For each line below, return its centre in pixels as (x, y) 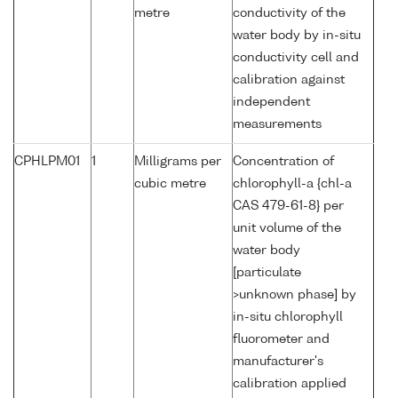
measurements (277, 125)
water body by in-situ (297, 36)
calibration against (289, 80)
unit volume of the (287, 229)
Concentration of (283, 162)
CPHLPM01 (47, 162)
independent (271, 103)
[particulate (267, 273)
